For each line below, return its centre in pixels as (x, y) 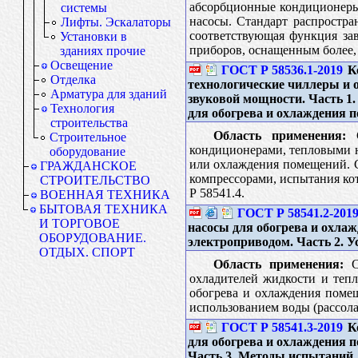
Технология (82, 108)
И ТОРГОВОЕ (80, 223)
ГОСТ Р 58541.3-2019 (282, 327)
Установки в (93, 36)
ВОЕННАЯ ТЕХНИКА (105, 195)
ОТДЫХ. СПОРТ (87, 252)
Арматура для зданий (109, 94)
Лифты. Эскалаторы (116, 22)
